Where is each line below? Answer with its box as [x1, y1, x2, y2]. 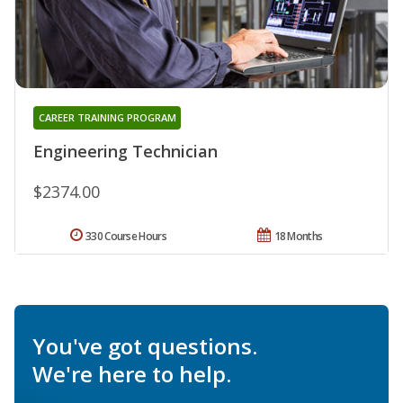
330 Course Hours [85, 228, 166, 244]
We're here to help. [32, 358, 231, 389]
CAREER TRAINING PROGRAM [38, 110, 176, 124]
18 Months [273, 228, 323, 244]
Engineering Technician [33, 139, 218, 162]
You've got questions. [32, 330, 257, 361]
